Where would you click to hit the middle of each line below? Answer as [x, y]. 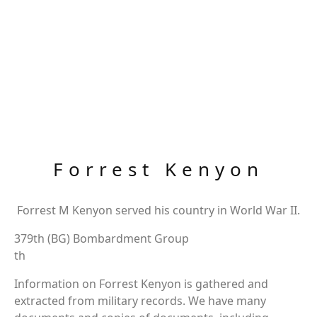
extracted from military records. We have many [140, 301]
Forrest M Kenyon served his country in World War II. [158, 210]
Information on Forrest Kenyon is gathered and [141, 284]
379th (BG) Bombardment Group [102, 238]
